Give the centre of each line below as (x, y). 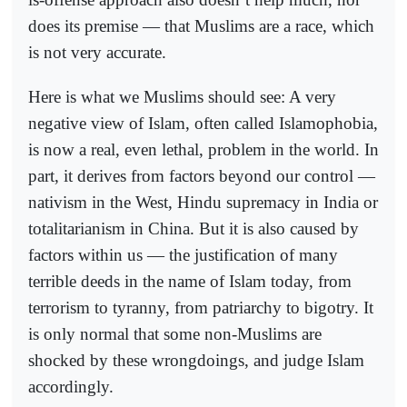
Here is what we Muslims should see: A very (182, 96)
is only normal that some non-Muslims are (175, 333)
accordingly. (71, 386)
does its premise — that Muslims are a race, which (201, 26)
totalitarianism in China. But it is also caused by (194, 228)
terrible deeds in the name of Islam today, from (190, 281)
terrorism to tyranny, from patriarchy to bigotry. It (201, 307)
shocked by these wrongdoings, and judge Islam (196, 360)
